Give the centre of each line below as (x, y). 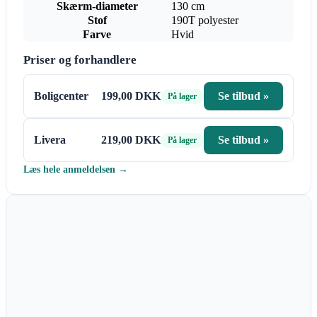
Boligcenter (61, 96)
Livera (50, 140)
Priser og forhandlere (80, 60)
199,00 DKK (131, 96)
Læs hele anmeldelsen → (76, 169)
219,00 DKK (131, 140)
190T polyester (205, 21)
